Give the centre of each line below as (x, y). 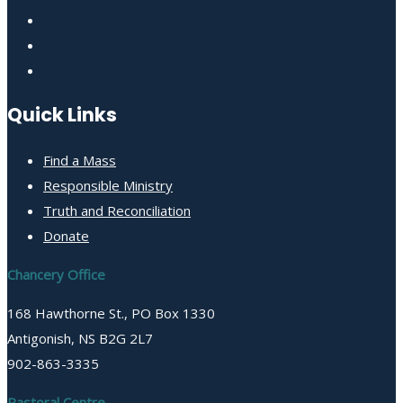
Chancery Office (56, 275)
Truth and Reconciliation (117, 211)
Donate (66, 236)
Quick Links (62, 115)
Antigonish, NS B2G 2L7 (80, 339)
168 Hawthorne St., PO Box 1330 (111, 313)
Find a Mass (80, 161)
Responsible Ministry (108, 186)
